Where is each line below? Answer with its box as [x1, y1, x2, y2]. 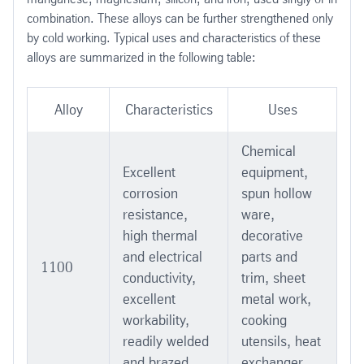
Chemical [241, 142, 296, 159]
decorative [241, 227, 303, 244]
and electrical [123, 248, 202, 265]
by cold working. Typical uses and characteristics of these [27, 29, 321, 45]
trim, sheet [241, 269, 305, 286]
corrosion [123, 184, 178, 201]
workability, [123, 311, 189, 328]
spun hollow [241, 184, 312, 201]
